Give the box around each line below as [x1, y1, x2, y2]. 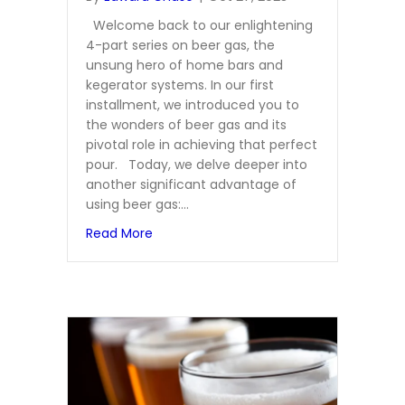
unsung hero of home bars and [86, 55, 283, 74]
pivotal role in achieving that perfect [86, 135, 317, 154]
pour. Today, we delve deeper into [86, 155, 307, 174]
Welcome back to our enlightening [86, 15, 313, 34]
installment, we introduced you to [86, 95, 299, 114]
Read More [86, 223, 153, 242]
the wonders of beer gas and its [86, 115, 287, 134]
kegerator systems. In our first [86, 75, 274, 94]
